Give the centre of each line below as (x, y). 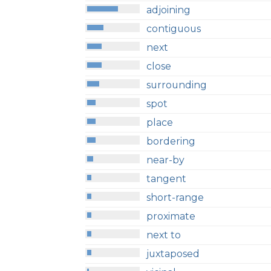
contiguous (174, 28)
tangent (167, 178)
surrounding (177, 85)
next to (164, 235)
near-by (166, 160)
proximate (171, 216)
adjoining (169, 10)
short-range (175, 197)
